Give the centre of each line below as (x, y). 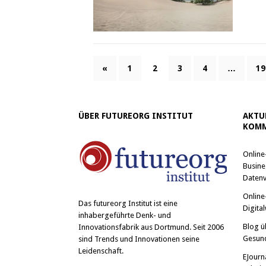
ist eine (165, 203)
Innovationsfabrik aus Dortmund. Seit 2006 (151, 227)
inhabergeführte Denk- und (125, 215)
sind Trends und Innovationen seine (139, 239)
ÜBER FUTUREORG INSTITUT (136, 116)
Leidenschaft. (101, 251)
